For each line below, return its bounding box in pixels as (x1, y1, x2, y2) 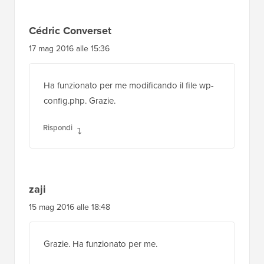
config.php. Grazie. (44, 93, 115, 106)
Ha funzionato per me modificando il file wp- (44, 77, 214, 91)
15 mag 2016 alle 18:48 (29, 199, 110, 212)
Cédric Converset (29, 21, 111, 37)
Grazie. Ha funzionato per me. (44, 236, 157, 249)
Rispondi (43, 120, 72, 132)
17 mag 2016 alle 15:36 (29, 41, 110, 54)
